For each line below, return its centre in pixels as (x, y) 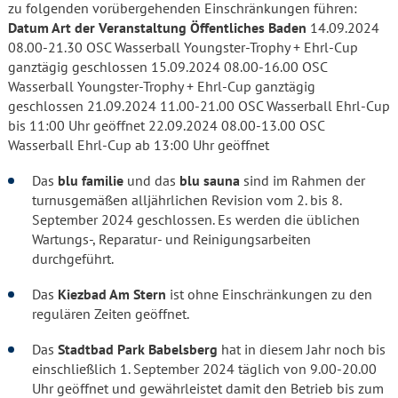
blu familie (91, 180)
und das (151, 180)
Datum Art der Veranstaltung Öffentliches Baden (157, 28)
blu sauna (210, 180)
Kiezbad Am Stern (112, 294)
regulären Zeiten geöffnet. (111, 314)
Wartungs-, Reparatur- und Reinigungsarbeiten (171, 239)
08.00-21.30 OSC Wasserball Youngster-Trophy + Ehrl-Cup (183, 47)
